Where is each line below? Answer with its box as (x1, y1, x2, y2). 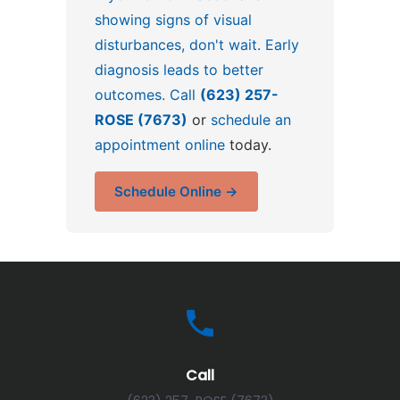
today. (225, 135, 271, 154)
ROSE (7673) (95, 110, 187, 129)
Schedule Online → (114, 182, 238, 200)
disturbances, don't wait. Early (95, 35, 299, 54)
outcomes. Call (95, 85, 200, 104)
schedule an (211, 110, 291, 129)
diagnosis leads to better (95, 60, 263, 79)
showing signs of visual (95, 10, 252, 29)
